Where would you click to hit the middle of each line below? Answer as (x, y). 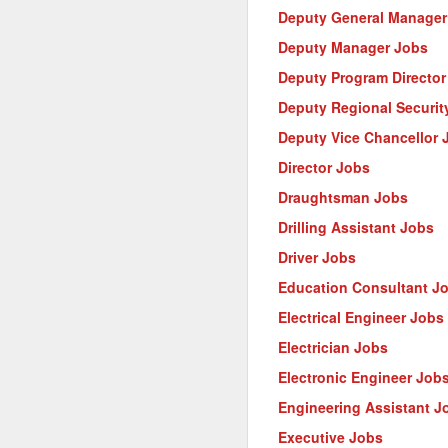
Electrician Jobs (333, 347)
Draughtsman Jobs (343, 197)
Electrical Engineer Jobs (361, 317)
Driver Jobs (317, 257)
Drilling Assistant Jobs (356, 227)
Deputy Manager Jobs (353, 47)
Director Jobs (324, 167)
